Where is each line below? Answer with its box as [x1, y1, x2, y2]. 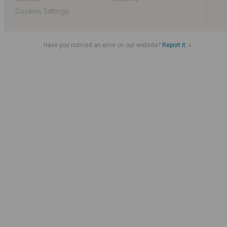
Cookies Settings [15, 7, 69, 15]
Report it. [162, 41, 187, 49]
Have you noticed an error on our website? [44, 41, 163, 49]
